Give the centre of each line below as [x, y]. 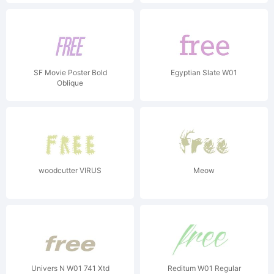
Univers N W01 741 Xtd [70, 268]
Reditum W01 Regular [204, 268]
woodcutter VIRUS [70, 170]
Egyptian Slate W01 [204, 72]
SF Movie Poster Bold [70, 72]
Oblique [70, 83]
